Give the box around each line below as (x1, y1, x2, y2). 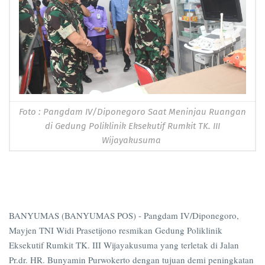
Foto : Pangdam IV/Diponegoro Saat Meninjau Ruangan (19, 106, 246, 118)
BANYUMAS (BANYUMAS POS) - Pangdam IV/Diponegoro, (9, 209, 239, 222)
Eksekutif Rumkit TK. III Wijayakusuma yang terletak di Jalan (9, 239, 239, 251)
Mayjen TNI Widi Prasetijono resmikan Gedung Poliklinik (9, 224, 222, 237)
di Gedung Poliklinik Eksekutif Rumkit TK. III (45, 121, 220, 132)
